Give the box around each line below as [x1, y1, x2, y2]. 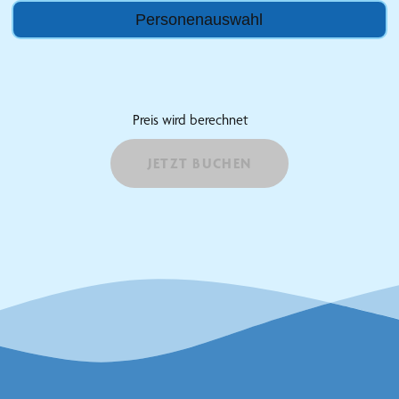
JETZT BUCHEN [147, 155, 252, 173]
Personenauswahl [135, 10, 264, 28]
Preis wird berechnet [132, 111, 248, 129]
